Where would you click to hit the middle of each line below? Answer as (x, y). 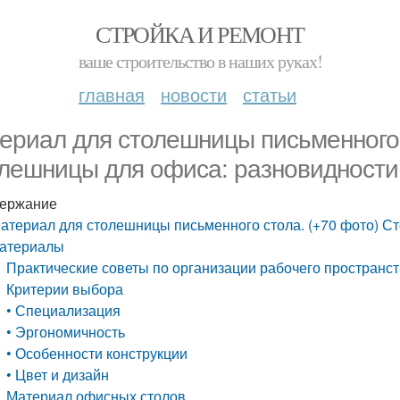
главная (112, 94)
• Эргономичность (66, 332)
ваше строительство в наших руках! (200, 61)
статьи (270, 94)
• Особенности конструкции (97, 353)
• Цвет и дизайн (58, 375)
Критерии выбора (65, 289)
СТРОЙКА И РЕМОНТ (200, 34)
